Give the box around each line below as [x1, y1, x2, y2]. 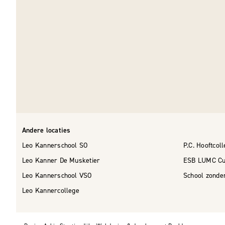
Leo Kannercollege [22, 186, 79, 195]
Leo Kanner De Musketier [22, 156, 100, 165]
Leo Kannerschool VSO [22, 171, 92, 180]
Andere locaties [22, 126, 71, 135]
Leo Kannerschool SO [22, 141, 88, 150]
